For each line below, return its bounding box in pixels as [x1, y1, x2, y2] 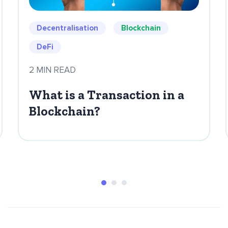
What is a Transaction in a [29, 87, 184, 102]
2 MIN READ [29, 64, 76, 75]
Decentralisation [37, 23, 98, 33]
